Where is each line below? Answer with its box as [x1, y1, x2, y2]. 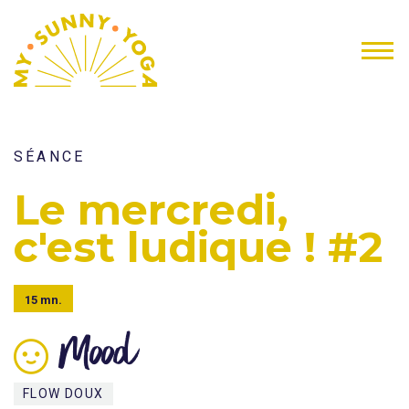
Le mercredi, [14, 184, 288, 236]
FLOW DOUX [23, 386, 104, 401]
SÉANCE [14, 148, 86, 165]
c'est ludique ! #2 [14, 221, 383, 273]
